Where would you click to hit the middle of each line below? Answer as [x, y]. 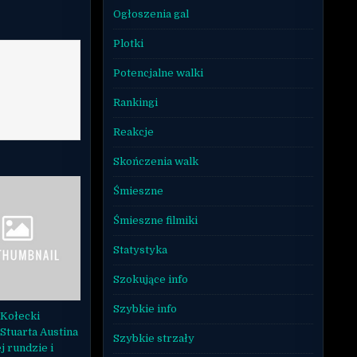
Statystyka [140, 249]
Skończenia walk [155, 161]
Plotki [128, 43]
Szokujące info [150, 279]
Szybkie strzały [153, 338]
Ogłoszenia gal [151, 14]
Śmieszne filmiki [155, 220]
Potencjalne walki [158, 73]
